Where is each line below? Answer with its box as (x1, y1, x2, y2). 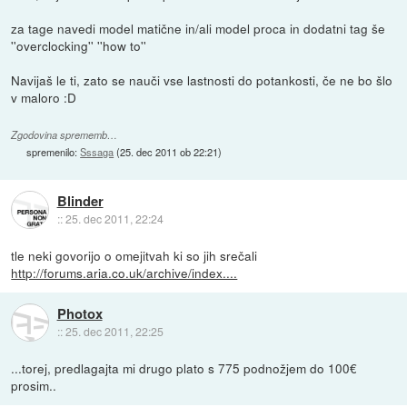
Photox (56, 303, 103, 323)
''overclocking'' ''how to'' (11, 35, 147, 55)
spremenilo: (26, 144, 81, 159)
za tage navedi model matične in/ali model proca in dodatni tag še (11, 18, 386, 37)
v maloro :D (11, 87, 77, 106)
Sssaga (80, 144, 114, 159)
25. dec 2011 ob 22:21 (120, 144, 219, 159)
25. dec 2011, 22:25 (65, 323, 164, 339)
